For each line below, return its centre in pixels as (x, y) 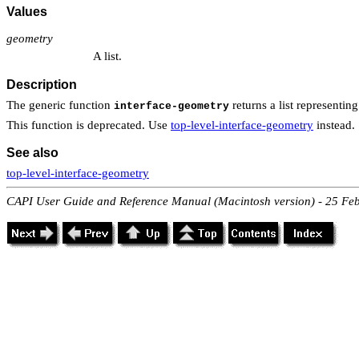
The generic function (60, 105)
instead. (334, 125)
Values (27, 11)
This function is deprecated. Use (89, 125)
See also (32, 152)
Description (42, 84)
